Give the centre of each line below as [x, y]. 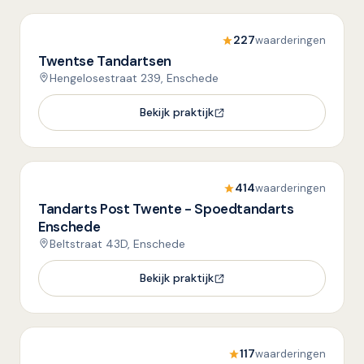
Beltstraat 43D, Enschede [117, 244]
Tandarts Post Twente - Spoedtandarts [166, 209]
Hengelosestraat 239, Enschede [134, 78]
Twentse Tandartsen [105, 61]
